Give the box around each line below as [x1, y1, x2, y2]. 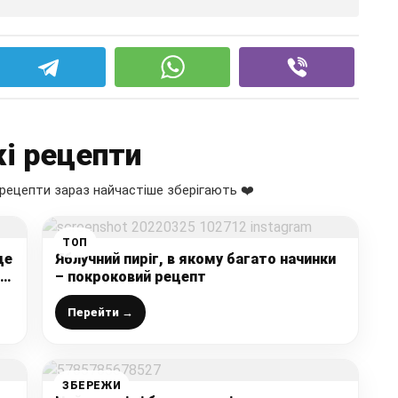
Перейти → [68, 306, 133, 320]
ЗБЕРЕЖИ [62, 379, 122, 393]
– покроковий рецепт [55, 268, 206, 286]
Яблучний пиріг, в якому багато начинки [55, 251, 336, 268]
